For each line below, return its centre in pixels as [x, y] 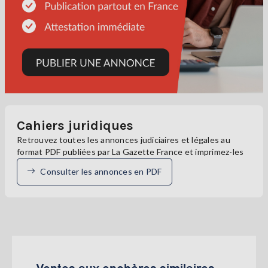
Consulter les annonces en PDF [101, 171]
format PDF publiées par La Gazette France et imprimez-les [130, 151]
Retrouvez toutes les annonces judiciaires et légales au [124, 139]
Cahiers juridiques [75, 125]
